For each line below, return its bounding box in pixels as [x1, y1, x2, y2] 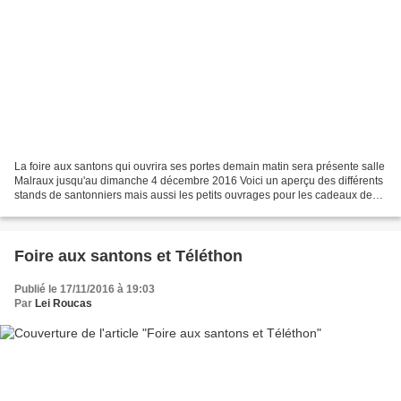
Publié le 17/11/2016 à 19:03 [14, 282, 155, 295]
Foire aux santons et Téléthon [14, 246, 243, 265]
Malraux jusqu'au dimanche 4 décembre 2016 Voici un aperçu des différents [14, 174, 383, 187]
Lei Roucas [35, 296, 92, 310]
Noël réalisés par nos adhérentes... [14, 202, 184, 216]
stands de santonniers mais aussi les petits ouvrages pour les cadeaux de [14, 188, 372, 201]
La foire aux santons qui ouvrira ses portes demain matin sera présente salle [14, 159, 385, 173]
